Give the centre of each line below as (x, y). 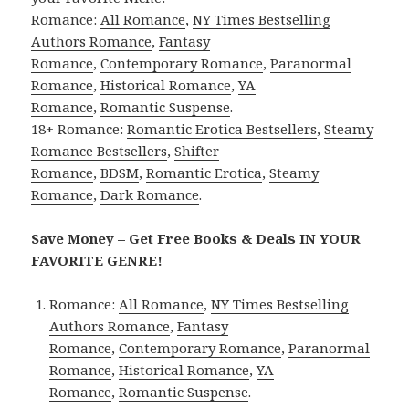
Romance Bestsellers (100, 151)
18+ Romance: (79, 129)
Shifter (197, 151)
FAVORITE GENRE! (97, 261)
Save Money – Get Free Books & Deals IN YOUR (196, 239)
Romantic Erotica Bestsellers (222, 129)
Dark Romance (150, 195)
